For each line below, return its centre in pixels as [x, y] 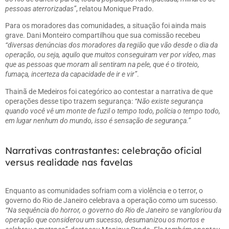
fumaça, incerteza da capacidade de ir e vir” [71, 74]
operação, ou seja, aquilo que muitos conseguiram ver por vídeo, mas [110, 55]
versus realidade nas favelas [69, 163]
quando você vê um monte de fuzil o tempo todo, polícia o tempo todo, [113, 111]
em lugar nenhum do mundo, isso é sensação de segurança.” [98, 120]
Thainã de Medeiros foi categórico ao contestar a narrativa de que [109, 91]
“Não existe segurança [169, 101]
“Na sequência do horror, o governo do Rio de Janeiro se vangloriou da [113, 210]
